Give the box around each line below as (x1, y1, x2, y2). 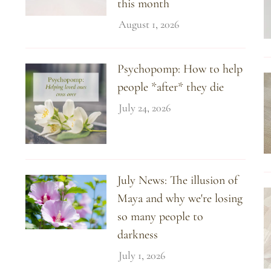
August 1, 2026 (119, 17, 180, 31)
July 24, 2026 (119, 100, 171, 114)
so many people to (117, 209, 204, 224)
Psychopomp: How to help (117, 61, 243, 76)
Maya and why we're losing (117, 191, 243, 206)
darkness (117, 227, 158, 243)
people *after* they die (117, 79, 224, 94)
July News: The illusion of (117, 173, 238, 188)
